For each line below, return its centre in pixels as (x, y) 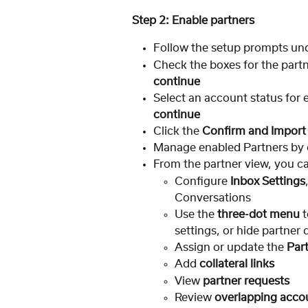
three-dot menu (258, 214)
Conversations (213, 198)
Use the (196, 214)
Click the (178, 131)
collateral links (237, 264)
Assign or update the (231, 247)
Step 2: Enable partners (193, 20)
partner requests (246, 281)
